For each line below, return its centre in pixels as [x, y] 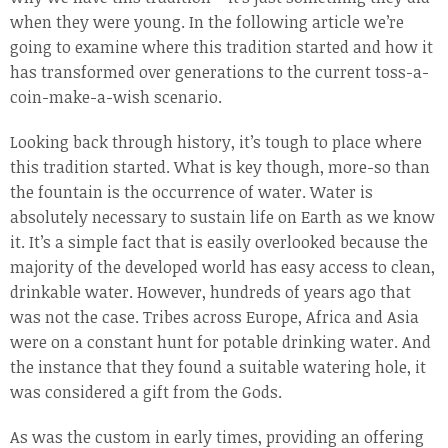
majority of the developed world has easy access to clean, [222, 267]
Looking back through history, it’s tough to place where [216, 142]
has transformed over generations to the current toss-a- [219, 72]
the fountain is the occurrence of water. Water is [191, 192]
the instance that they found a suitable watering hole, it [218, 367]
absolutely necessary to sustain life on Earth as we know [222, 217]
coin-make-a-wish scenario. [116, 97]
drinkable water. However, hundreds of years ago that [210, 292]
